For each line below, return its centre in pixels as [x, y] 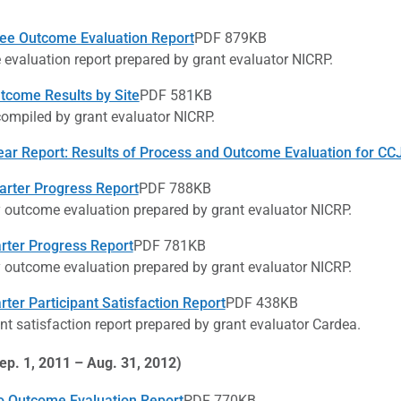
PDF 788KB [175, 188]
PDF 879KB [230, 38]
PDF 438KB [261, 303]
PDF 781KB [169, 245]
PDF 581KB [175, 95]
